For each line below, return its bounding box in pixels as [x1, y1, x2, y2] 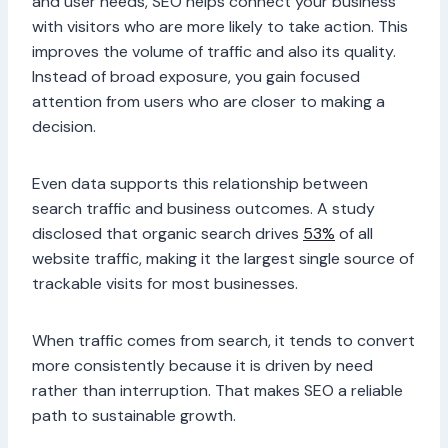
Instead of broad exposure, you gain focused [32, 66, 360, 88]
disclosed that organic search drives [32, 223, 303, 245]
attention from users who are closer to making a [32, 91, 385, 113]
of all [335, 223, 373, 245]
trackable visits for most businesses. [32, 273, 298, 295]
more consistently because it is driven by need [32, 355, 373, 377]
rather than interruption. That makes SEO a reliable [32, 380, 403, 402]
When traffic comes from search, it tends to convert [32, 330, 415, 352]
